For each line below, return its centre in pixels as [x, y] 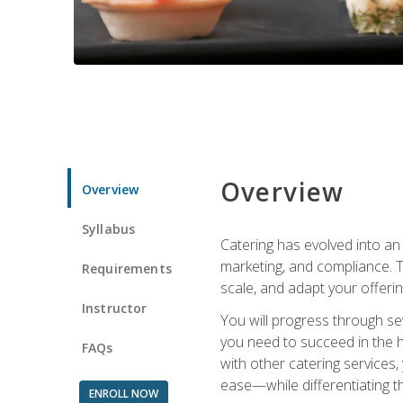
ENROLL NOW [123, 393]
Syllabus [109, 228]
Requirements [127, 268]
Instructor [115, 308]
